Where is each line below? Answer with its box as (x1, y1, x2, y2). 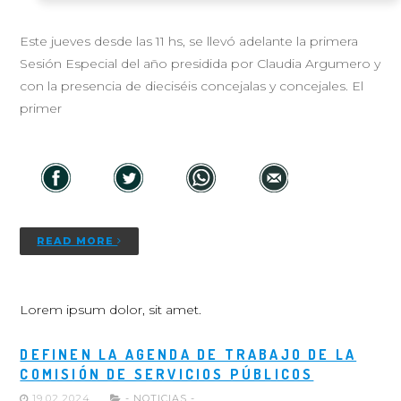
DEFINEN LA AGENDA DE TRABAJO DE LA (20, 345, 357, 363)
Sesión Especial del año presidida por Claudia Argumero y (20, 55, 381, 72)
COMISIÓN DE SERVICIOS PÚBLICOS (20, 364, 314, 383)
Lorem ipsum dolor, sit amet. (20, 301, 202, 318)
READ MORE (37, 234, 118, 247)
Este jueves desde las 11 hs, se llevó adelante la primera (20, 32, 359, 49)
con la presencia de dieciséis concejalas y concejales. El (20, 77, 364, 94)
